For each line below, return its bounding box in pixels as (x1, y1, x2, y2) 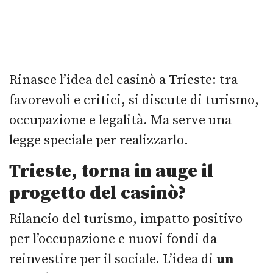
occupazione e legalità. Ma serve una (9, 112, 232, 129)
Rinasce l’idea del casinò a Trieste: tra (9, 71, 238, 88)
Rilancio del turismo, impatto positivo (9, 210, 243, 227)
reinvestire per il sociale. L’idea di (9, 250, 213, 268)
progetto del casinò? (9, 181, 186, 205)
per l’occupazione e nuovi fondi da (9, 230, 217, 247)
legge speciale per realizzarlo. (9, 132, 188, 149)
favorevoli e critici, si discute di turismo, (9, 91, 259, 108)
